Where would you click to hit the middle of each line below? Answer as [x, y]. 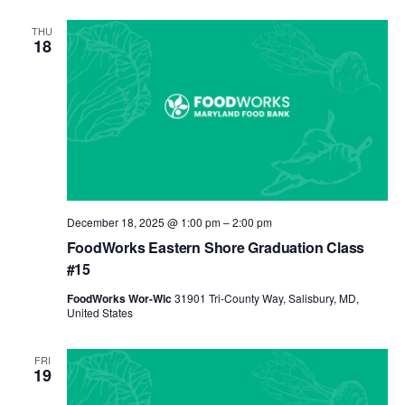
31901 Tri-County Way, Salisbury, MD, [266, 297]
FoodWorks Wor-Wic [120, 298]
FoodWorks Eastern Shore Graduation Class [216, 247]
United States [99, 312]
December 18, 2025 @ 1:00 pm [143, 221]
